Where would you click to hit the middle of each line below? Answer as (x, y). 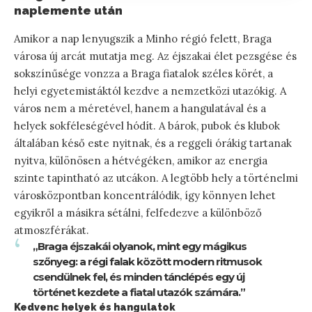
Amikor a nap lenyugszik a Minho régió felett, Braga (143, 39)
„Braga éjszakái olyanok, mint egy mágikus (140, 247)
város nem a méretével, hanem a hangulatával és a (140, 109)
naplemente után (68, 11)
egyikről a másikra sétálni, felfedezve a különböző (138, 213)
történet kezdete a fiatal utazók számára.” (139, 292)
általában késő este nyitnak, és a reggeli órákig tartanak (153, 143)
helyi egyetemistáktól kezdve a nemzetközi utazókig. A (150, 91)
